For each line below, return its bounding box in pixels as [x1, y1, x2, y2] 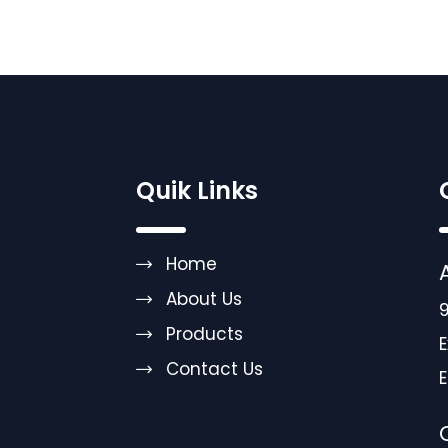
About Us [166, 287, 242, 311]
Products [166, 322, 243, 346]
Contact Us [166, 357, 263, 381]
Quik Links [136, 174, 258, 207]
